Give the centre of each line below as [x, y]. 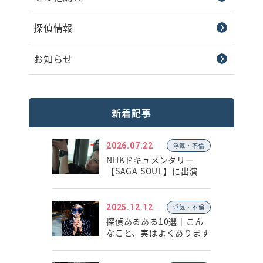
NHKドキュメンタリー [150, 160]
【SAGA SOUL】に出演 [152, 171]
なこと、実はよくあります [158, 232]
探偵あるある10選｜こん [155, 221]
